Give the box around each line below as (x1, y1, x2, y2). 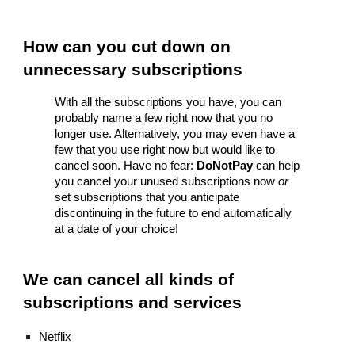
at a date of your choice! (55, 223, 179, 235)
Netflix (39, 330, 72, 343)
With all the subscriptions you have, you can (55, 96, 282, 109)
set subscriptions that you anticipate (55, 191, 240, 204)
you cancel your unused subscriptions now (55, 175, 279, 188)
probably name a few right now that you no (55, 112, 273, 124)
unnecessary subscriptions (23, 60, 243, 79)
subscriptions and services (23, 293, 242, 312)
